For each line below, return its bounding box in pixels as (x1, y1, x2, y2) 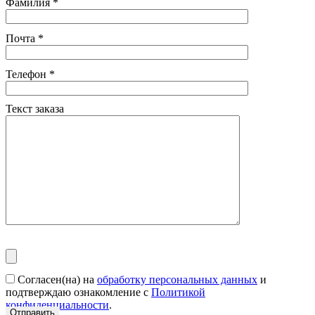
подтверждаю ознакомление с (6, 285, 151, 298)
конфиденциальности (6, 298, 109, 311)
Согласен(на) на (18, 273, 97, 285)
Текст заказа (6, 102, 64, 115)
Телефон (6, 67, 49, 80)
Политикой (151, 285, 205, 298)
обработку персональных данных (97, 273, 257, 285)
